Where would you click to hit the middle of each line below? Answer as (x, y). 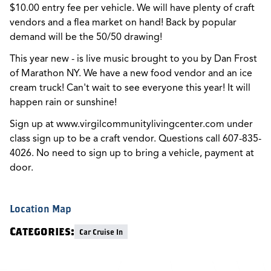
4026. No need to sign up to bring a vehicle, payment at (132, 153)
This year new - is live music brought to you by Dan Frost (133, 59)
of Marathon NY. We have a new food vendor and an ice (131, 73)
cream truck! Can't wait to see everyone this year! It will (130, 88)
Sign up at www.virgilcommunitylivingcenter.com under (131, 124)
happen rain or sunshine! (63, 103)
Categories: (42, 232)
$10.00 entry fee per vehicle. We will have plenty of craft (132, 8)
